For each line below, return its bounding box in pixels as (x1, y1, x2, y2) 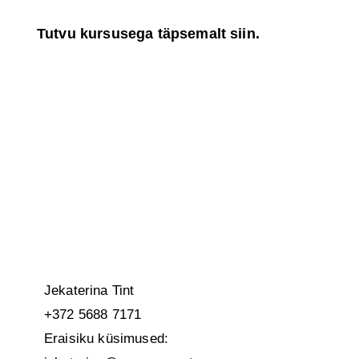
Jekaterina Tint (44, 283, 135, 298)
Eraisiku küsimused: (44, 331, 169, 346)
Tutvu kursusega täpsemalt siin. (37, 26, 260, 42)
